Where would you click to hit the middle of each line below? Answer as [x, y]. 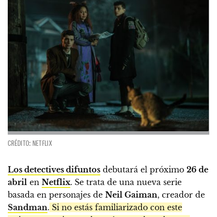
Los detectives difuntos [54, 170]
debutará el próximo [143, 170]
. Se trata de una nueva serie [126, 182]
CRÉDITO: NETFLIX [30, 143]
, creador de [181, 195]
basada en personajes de [56, 195]
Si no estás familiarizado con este [116, 208]
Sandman [28, 208]
